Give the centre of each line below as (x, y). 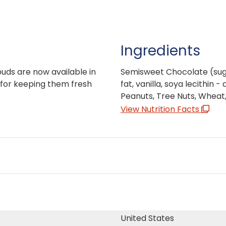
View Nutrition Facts (161, 109)
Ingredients (160, 50)
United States (147, 218)
